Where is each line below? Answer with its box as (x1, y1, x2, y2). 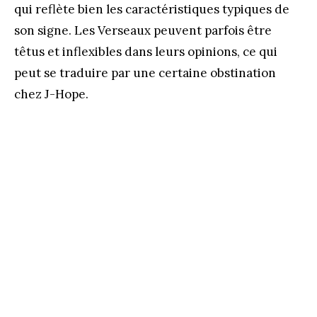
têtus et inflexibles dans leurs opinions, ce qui (14, 44, 277, 60)
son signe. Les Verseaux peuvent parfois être (14, 23, 272, 39)
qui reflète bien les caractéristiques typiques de (14, 1, 289, 18)
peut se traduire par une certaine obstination (14, 65, 276, 81)
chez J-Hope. (14, 86, 88, 103)
